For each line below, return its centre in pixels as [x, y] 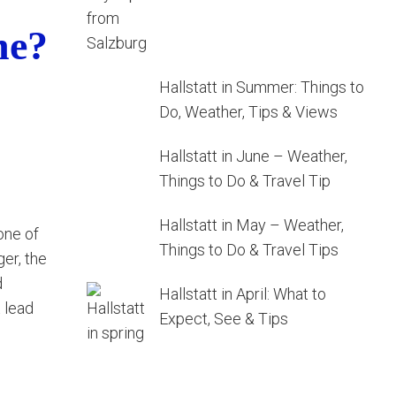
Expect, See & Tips [224, 319]
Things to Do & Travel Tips [249, 250]
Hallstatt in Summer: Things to [262, 87]
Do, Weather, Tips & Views [248, 112]
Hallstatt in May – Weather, [251, 225]
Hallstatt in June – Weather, [253, 156]
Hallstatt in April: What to [243, 294]
